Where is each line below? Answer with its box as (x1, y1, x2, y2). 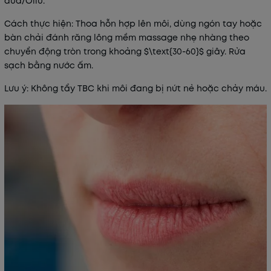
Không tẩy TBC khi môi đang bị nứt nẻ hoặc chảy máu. (28, 82, 267, 94)
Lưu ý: (4, 82, 28, 94)
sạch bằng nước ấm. (4, 59, 93, 71)
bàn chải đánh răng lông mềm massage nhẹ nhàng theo (4, 31, 249, 44)
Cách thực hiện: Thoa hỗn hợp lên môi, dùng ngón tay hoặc (4, 17, 262, 30)
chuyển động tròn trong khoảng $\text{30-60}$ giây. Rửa (4, 45, 246, 57)
